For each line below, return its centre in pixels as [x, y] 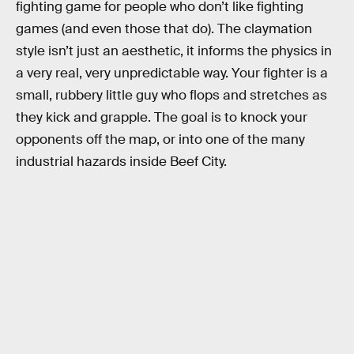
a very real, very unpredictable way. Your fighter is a [172, 73]
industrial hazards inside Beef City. [121, 162]
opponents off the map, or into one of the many [160, 140]
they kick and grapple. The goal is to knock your [162, 118]
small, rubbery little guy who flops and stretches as [171, 96]
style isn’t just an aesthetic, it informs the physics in [174, 51]
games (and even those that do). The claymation [164, 29]
